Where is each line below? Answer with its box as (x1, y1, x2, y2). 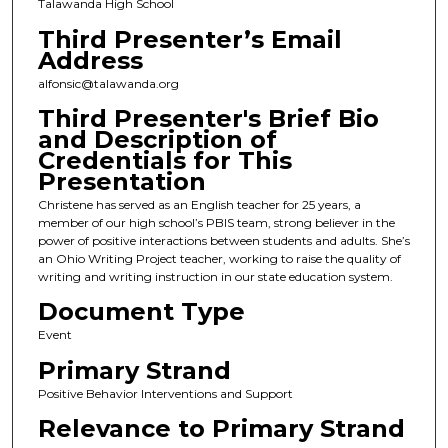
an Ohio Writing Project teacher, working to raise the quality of (37, 251, 401, 267)
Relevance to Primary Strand (37, 414, 405, 444)
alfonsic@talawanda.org (37, 75, 179, 91)
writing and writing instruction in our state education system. (37, 269, 393, 285)
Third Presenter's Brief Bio (37, 104, 379, 134)
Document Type (37, 297, 245, 327)
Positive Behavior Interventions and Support (37, 385, 293, 401)
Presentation (37, 167, 206, 197)
